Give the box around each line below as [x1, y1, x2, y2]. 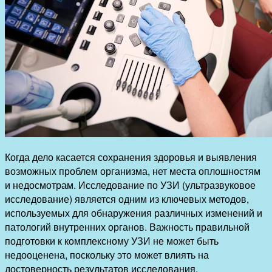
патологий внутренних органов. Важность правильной [5, 219, 250, 234]
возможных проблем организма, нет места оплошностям [5, 163, 260, 178]
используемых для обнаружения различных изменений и [5, 205, 262, 220]
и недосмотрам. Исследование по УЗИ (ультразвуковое [5, 177, 256, 192]
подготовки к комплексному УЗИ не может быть [5, 233, 219, 248]
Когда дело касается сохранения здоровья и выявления [5, 149, 257, 164]
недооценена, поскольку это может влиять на [5, 247, 209, 262]
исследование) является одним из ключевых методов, [5, 191, 249, 206]
